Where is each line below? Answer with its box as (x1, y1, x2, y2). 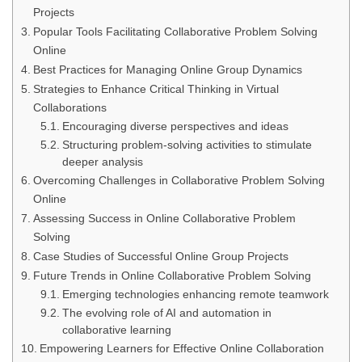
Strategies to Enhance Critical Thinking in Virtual (32, 82, 279, 95)
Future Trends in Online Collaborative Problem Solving (32, 269, 311, 282)
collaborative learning (61, 324, 171, 336)
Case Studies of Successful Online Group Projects (32, 250, 288, 263)
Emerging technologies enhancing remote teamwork (61, 288, 329, 301)
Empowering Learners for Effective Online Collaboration (39, 342, 324, 355)
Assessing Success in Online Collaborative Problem (32, 212, 296, 225)
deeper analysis (61, 156, 143, 168)
